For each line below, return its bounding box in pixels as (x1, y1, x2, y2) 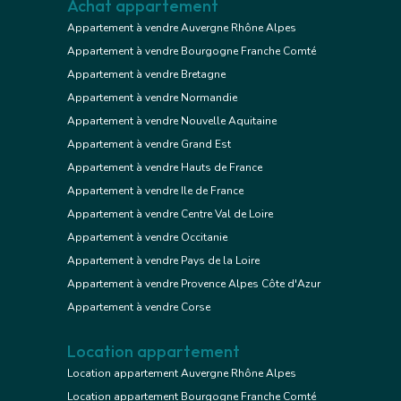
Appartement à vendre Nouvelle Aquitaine (67, 113, 277, 128)
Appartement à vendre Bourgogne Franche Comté (67, 43, 316, 58)
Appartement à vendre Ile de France (67, 183, 243, 198)
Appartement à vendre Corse (67, 299, 210, 314)
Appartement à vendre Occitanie (67, 229, 227, 244)
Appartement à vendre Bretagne (67, 66, 226, 81)
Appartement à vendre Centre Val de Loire (67, 206, 273, 221)
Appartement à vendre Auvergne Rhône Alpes (67, 20, 296, 35)
